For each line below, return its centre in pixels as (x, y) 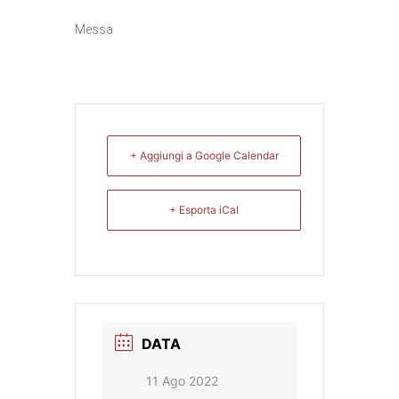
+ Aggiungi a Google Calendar (204, 155)
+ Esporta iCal (204, 210)
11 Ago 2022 (182, 381)
